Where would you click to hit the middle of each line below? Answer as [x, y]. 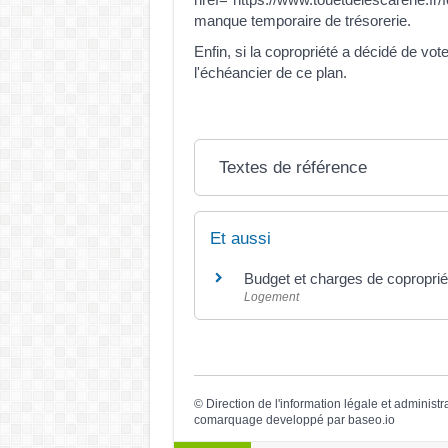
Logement [271, 297]
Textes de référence [293, 167]
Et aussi [240, 238]
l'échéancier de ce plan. [270, 72]
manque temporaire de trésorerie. [302, 20]
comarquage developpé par [270, 420]
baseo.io [371, 420]
